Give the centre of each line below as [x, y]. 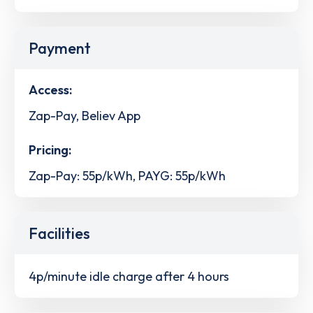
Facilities [59, 234]
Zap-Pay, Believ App [85, 115]
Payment [60, 48]
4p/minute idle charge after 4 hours [129, 276]
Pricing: [50, 150]
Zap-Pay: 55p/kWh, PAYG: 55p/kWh [127, 176]
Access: [50, 89]
